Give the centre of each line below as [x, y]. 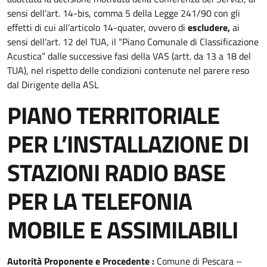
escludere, [209, 27]
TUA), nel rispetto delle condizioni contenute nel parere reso [128, 70]
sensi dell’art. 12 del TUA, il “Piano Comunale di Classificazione [133, 42]
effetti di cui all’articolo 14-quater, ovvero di [97, 27]
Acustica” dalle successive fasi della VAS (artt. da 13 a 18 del [129, 56]
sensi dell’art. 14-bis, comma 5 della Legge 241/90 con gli [124, 13]
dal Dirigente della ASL [53, 85]
